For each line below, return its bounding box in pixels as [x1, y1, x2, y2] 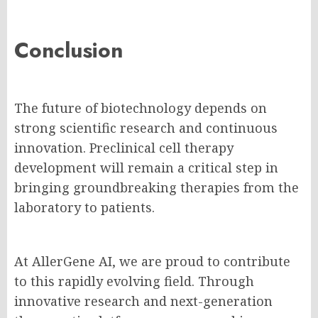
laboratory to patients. [14, 199, 155, 216]
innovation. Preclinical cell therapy [14, 139, 234, 157]
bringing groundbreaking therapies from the [14, 179, 299, 197]
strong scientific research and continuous [14, 119, 278, 137]
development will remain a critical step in [14, 159, 278, 177]
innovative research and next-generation [14, 292, 273, 310]
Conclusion [14, 35, 123, 66]
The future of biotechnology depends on [14, 99, 267, 117]
